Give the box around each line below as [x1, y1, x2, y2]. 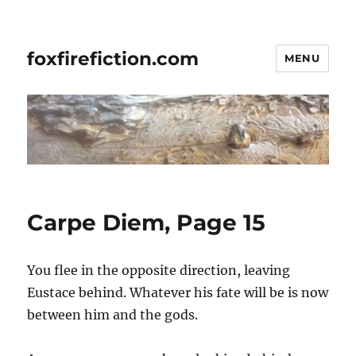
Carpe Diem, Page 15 [27, 209, 266, 237]
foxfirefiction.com [27, 47, 199, 70]
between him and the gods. [27, 307, 199, 323]
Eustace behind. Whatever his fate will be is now [27, 284, 329, 301]
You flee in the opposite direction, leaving [27, 262, 291, 279]
